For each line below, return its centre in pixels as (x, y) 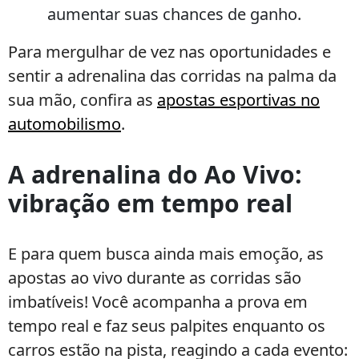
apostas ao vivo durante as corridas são (155, 278)
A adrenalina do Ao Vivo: (155, 174)
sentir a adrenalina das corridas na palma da (172, 76)
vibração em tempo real (150, 203)
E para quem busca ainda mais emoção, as (166, 254)
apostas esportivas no (238, 100)
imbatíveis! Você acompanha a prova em (158, 302)
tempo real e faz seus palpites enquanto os (167, 326)
